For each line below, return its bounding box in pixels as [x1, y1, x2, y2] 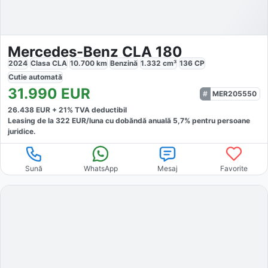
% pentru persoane [184, 116, 250, 126]
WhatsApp [83, 164, 118, 173]
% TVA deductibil [67, 105, 127, 115]
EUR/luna [70, 116, 103, 126]
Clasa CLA [31, 59, 67, 68]
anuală [148, 116, 173, 126]
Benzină [110, 59, 138, 68]
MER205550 [212, 89, 257, 99]
